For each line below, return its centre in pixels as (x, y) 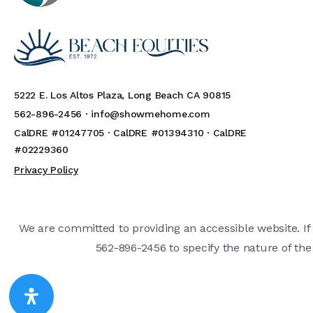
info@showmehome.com (151, 114)
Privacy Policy (46, 169)
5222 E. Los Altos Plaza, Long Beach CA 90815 (122, 95)
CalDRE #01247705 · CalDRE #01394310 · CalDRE (130, 132)
